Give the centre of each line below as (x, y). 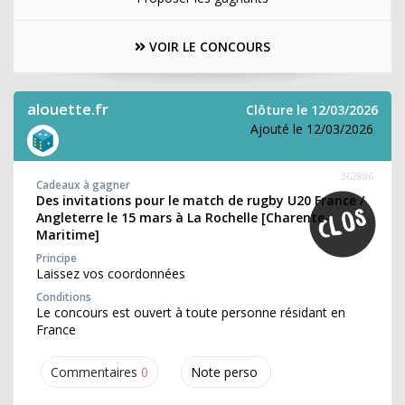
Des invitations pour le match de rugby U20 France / (200, 200)
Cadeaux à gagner (83, 185)
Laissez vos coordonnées (111, 273)
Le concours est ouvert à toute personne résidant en (191, 312)
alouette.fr (68, 109)
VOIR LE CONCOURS (208, 47)
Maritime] (68, 235)
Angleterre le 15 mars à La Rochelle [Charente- (183, 217)
